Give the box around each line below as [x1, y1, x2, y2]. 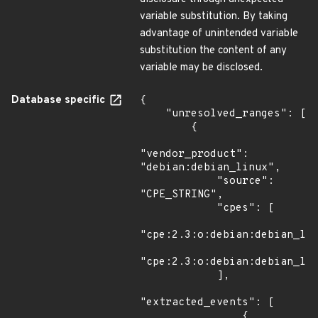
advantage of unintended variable [140, 27, 298, 40]
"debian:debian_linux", [140, 161, 280, 175]
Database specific [11, 94, 108, 107]
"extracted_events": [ [140, 296, 274, 309]
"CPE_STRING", [140, 188, 223, 202]
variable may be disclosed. [140, 61, 263, 75]
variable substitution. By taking [140, 10, 287, 23]
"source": [140, 175, 216, 188]
